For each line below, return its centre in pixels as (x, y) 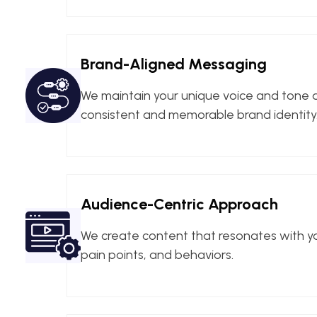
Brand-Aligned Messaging (174, 64)
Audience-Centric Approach (179, 204)
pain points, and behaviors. (157, 254)
